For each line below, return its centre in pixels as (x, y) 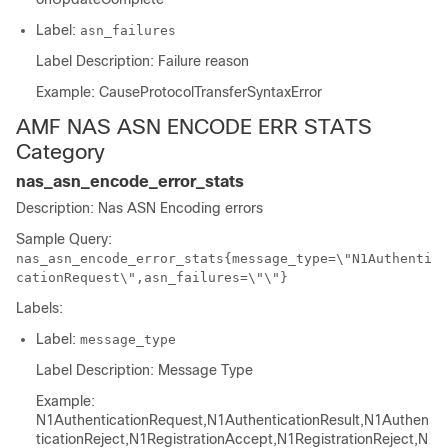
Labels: (39, 308)
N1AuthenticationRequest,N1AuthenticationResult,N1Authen (232, 420)
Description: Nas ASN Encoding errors (139, 208)
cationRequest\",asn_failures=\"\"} (152, 277)
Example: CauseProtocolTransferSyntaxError (179, 92)
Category (60, 151)
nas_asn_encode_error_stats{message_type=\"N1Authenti (224, 258)
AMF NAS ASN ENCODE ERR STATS (194, 126)
